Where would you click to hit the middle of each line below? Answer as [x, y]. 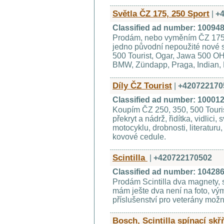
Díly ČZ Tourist [142, 85]
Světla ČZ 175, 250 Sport [161, 13]
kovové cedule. [139, 137]
